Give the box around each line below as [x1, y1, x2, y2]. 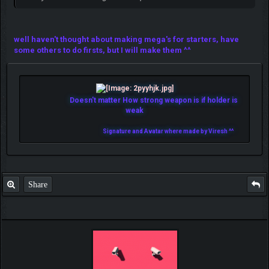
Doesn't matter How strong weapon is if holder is [31, 95, 238, 104]
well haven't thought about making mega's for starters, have [13, 34, 239, 44]
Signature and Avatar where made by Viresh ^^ [102, 127, 234, 134]
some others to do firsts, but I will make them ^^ [13, 45, 191, 55]
